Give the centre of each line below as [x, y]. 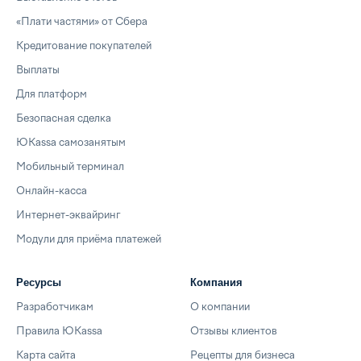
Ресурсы [39, 282]
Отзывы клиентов [234, 331]
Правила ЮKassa [59, 331]
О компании [220, 307]
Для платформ [52, 94]
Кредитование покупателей [84, 46]
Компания [216, 282]
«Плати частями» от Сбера [82, 21]
